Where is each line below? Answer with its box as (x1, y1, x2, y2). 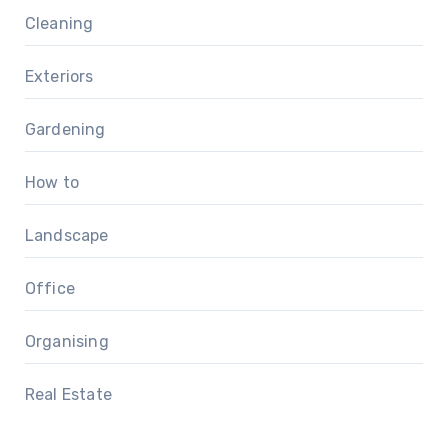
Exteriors (24, 67, 94, 87)
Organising (24, 332, 109, 352)
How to (24, 173, 79, 193)
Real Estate (24, 385, 112, 405)
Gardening (24, 120, 106, 140)
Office (24, 279, 75, 299)
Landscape (24, 226, 109, 246)
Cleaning (24, 14, 94, 34)
